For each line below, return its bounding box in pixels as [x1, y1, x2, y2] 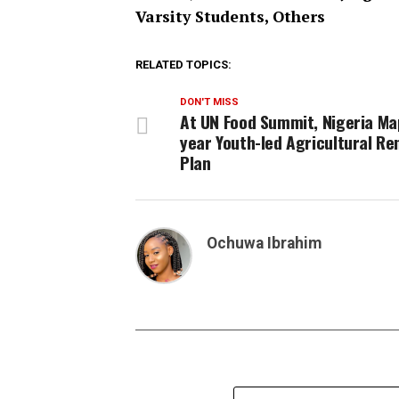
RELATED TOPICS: [135, 58, 232, 71]
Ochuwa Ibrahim [207, 234, 322, 252]
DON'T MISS [180, 96, 239, 108]
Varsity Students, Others [135, 6, 325, 27]
